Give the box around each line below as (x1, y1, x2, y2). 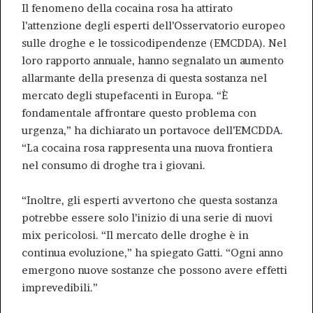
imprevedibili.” (22, 281, 98, 294)
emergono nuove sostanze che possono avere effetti (22, 263, 287, 277)
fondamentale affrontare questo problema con (22, 106, 256, 119)
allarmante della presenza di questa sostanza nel (22, 71, 267, 85)
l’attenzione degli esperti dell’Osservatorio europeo (22, 19, 285, 32)
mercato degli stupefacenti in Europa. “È (22, 89, 228, 102)
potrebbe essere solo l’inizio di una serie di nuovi (22, 211, 272, 224)
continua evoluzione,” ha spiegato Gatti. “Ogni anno (22, 246, 283, 259)
